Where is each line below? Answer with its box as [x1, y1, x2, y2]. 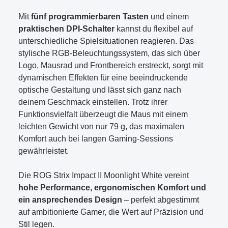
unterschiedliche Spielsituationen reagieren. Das [18, 36, 194, 45]
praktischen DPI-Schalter [18, 24, 115, 33]
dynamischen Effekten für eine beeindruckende [18, 73, 188, 82]
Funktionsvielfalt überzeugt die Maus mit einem [18, 109, 188, 119]
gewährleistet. [18, 146, 69, 155]
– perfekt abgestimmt [122, 195, 199, 204]
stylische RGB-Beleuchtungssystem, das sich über [18, 48, 200, 58]
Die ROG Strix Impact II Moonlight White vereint [18, 170, 189, 180]
